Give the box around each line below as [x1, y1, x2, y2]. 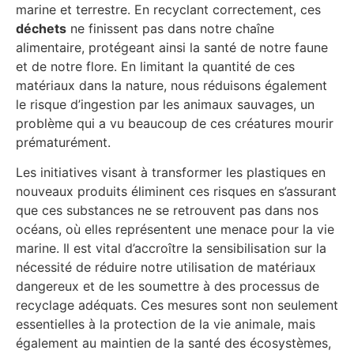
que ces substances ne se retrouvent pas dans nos [16, 202, 318, 219]
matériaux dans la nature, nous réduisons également [16, 77, 327, 93]
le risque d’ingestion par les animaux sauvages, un [16, 96, 314, 112]
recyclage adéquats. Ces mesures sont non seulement [16, 297, 338, 314]
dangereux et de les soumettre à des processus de [16, 278, 319, 295]
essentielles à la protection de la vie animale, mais [16, 316, 315, 333]
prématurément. [16, 134, 111, 150]
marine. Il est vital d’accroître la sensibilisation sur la [16, 240, 326, 257]
